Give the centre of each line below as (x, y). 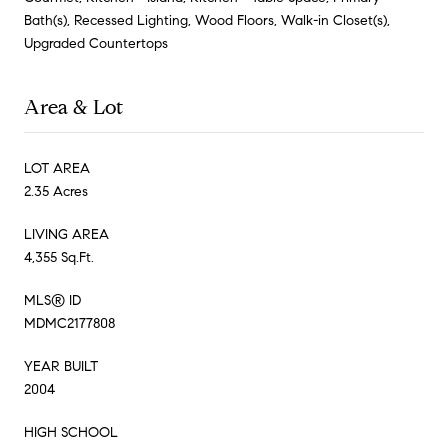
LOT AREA (57, 168)
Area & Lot (73, 107)
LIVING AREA (66, 234)
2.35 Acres (56, 191)
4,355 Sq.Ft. (59, 257)
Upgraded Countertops (96, 43)
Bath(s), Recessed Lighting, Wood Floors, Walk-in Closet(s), (207, 20)
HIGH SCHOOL (71, 432)
